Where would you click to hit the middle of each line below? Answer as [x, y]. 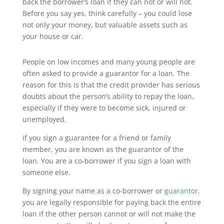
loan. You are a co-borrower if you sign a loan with [106, 161]
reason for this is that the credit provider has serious [111, 85]
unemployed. [44, 119]
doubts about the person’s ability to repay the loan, [108, 96]
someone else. [46, 172]
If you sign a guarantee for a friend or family [96, 138]
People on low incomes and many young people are [108, 62]
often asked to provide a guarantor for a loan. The [106, 73]
